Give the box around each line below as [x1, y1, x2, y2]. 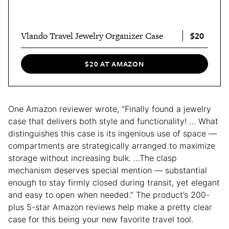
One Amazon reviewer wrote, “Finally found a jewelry [8, 103, 211, 114]
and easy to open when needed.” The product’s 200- [8, 189, 210, 200]
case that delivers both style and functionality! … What [8, 116, 218, 126]
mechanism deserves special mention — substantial [8, 165, 207, 175]
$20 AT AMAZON [85, 58, 144, 70]
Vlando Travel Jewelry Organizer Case [21, 29, 163, 42]
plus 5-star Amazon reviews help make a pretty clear [8, 201, 212, 212]
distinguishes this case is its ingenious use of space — [8, 128, 217, 139]
